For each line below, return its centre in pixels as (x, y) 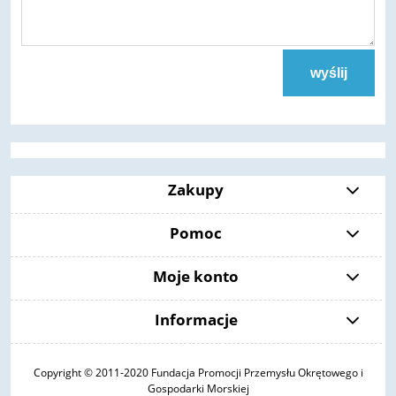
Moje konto (196, 276)
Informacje (196, 319)
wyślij (328, 72)
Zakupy (196, 189)
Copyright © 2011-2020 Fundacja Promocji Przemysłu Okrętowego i (198, 372)
